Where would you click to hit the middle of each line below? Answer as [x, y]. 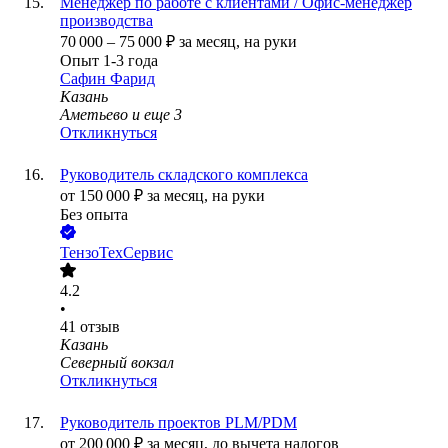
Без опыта [94, 215]
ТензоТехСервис [116, 253]
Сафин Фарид [107, 79]
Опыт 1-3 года [109, 61]
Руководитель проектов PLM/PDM [178, 423]
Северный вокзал [117, 363]
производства [106, 21]
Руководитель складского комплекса [184, 175]
